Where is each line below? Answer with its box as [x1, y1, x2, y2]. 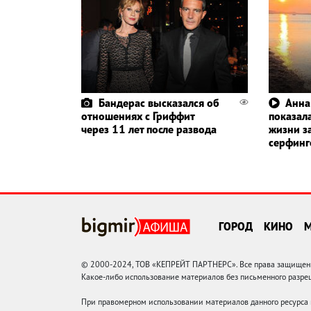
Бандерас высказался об [99, 96, 219, 110]
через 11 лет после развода [81, 122, 217, 137]
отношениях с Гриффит [81, 109, 194, 124]
